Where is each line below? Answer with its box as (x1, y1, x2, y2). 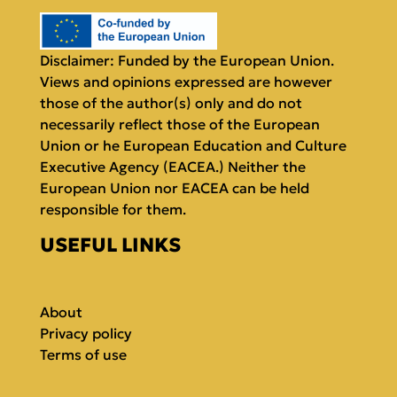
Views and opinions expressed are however (40, 72, 332, 90)
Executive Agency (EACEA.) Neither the (40, 157, 306, 175)
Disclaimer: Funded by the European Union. (40, 51, 334, 69)
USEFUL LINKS (40, 232, 181, 257)
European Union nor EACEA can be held (40, 178, 309, 197)
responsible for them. (40, 199, 186, 218)
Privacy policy (40, 323, 132, 342)
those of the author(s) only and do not (40, 93, 302, 112)
